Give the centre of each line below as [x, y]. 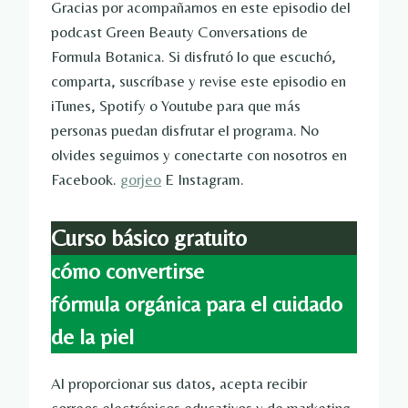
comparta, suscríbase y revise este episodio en [199, 82]
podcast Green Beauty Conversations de [179, 32]
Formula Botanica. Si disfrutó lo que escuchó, [194, 57]
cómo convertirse [127, 271]
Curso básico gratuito [149, 239]
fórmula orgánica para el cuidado [197, 304]
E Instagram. [203, 180]
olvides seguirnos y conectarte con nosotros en [199, 155]
